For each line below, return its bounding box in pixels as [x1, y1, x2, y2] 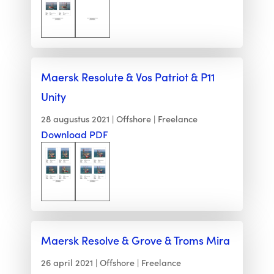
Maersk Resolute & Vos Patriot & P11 [40, 69, 215, 85]
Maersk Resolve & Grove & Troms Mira [40, 232, 230, 248]
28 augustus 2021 [40, 113, 109, 125]
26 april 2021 [40, 256, 93, 269]
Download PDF [40, 128, 108, 141]
